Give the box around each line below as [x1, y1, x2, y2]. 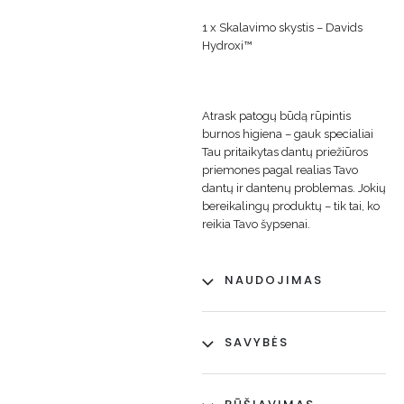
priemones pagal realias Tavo [202, 162, 358, 177]
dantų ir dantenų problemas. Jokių [202, 180, 386, 195]
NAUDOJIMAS [225, 271, 323, 289]
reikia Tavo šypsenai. [202, 216, 310, 231]
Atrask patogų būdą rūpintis [202, 108, 351, 123]
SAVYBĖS [225, 334, 289, 352]
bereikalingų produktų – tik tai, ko [202, 198, 380, 213]
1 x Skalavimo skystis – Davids [202, 21, 363, 35]
